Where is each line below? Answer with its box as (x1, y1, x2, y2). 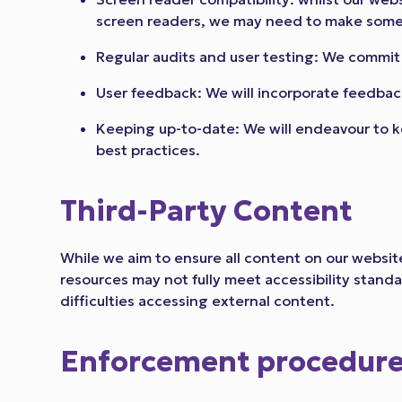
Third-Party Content (60, 193, 354, 230)
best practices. (96, 141, 201, 160)
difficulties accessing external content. (60, 292, 336, 310)
